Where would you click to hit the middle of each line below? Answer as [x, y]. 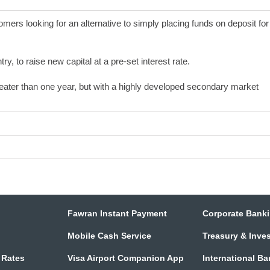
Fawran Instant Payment [118, 214]
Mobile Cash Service [110, 236]
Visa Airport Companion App [126, 258]
